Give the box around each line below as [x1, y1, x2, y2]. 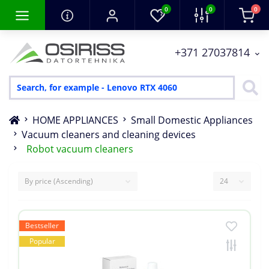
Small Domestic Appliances [131, 113, 253, 127]
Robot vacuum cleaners [26, 142, 133, 156]
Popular [29, 235, 55, 246]
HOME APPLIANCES [32, 113, 118, 127]
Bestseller [25, 220, 59, 231]
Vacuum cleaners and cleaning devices [22, 127, 196, 141]
